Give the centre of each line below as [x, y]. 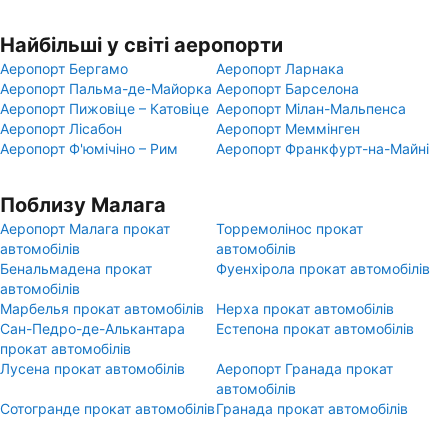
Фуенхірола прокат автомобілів [323, 268]
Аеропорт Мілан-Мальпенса [311, 108]
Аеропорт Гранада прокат [304, 368]
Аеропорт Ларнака [280, 68]
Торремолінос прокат [289, 228]
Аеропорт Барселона [287, 88]
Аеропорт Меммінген [288, 128]
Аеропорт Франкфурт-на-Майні [322, 148]
